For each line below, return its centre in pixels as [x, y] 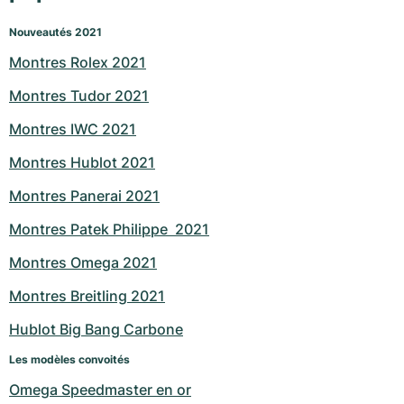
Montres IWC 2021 [73, 129]
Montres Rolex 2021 [78, 63]
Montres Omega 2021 [83, 263]
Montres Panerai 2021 [84, 196]
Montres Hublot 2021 [82, 163]
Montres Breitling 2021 [87, 296]
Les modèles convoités [69, 360]
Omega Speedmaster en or [100, 390]
